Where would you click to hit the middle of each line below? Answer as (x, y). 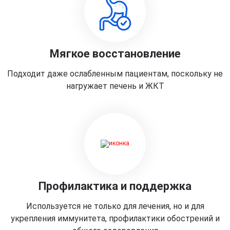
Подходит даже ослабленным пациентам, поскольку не (115, 74)
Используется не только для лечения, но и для (115, 206)
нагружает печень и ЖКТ (115, 86)
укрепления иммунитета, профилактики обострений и (115, 218)
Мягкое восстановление (115, 54)
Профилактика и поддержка (115, 186)
